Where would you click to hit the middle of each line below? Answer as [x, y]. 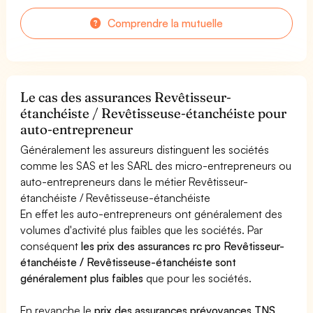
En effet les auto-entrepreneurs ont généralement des [152, 213]
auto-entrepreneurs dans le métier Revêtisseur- [134, 181]
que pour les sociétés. [198, 278]
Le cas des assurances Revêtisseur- [126, 97]
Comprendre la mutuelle [164, 23]
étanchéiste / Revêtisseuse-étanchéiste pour [154, 113]
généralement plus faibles [82, 278]
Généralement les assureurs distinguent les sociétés [145, 149]
